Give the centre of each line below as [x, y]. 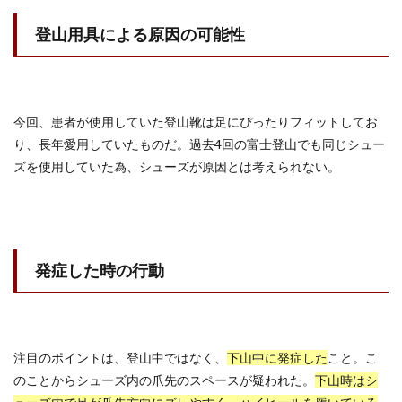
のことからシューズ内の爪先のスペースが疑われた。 [164, 380]
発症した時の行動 [100, 270]
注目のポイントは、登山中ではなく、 [120, 358]
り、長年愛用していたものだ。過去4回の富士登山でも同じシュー [199, 144]
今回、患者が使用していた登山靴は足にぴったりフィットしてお [196, 122]
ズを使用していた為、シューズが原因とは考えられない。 [177, 166]
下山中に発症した [277, 358]
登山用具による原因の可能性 [140, 34]
